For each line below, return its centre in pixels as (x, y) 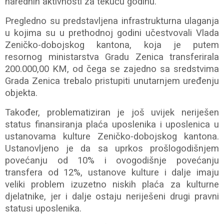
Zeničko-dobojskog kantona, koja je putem (112, 45)
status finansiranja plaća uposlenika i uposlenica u (112, 124)
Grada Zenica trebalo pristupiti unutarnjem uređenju (112, 81)
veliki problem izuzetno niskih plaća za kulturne (112, 184)
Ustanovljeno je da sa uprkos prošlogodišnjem (112, 148)
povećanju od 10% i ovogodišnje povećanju (112, 160)
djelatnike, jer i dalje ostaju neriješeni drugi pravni (112, 196)
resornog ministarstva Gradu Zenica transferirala (112, 57)
